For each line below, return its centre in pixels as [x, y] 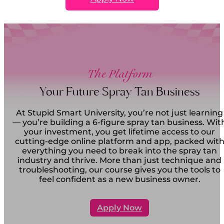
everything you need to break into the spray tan [119, 151]
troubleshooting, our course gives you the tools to [119, 170]
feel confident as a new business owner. [119, 179]
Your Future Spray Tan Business [119, 92]
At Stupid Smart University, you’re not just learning [119, 113]
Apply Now [119, 208]
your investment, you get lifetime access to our [119, 132]
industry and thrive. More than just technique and [119, 160]
